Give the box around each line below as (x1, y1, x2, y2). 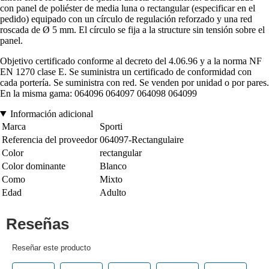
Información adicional (10, 108, 93, 119)
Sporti (100, 121, 122, 131)
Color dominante (2, 160, 65, 171)
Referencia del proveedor (2, 134, 97, 145)
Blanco (100, 160, 127, 171)
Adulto (100, 187, 126, 198)
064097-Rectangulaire (100, 134, 184, 145)
